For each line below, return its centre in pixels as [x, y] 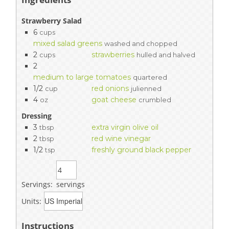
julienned [146, 88]
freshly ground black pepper [141, 150]
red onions [110, 88]
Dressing [37, 116]
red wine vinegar [121, 138]
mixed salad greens [68, 43]
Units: [31, 201]
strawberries [113, 54]
